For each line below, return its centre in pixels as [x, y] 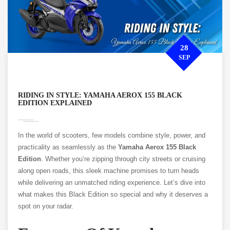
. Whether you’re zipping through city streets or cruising [123, 159]
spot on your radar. [46, 206]
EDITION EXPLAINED [55, 103]
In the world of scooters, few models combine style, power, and [112, 136]
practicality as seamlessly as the [68, 147]
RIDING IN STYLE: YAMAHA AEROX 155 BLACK [100, 95]
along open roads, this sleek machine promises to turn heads [109, 171]
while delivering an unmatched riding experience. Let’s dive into [112, 183]
